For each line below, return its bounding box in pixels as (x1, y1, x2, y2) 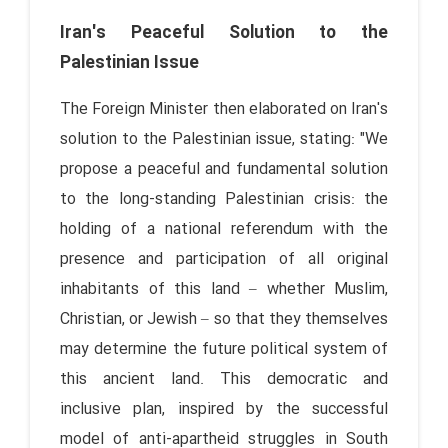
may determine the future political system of (60, 336, 388, 362)
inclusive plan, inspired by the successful (60, 396, 388, 422)
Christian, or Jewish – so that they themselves (60, 306, 388, 332)
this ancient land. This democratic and (60, 366, 388, 392)
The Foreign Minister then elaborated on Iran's (60, 96, 388, 122)
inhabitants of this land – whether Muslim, (60, 276, 388, 302)
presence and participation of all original (60, 246, 388, 272)
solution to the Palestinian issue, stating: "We (60, 126, 388, 152)
